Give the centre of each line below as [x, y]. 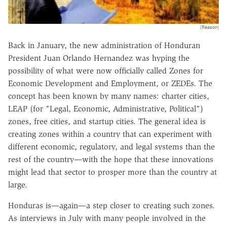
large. [18, 185]
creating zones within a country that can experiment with [110, 134]
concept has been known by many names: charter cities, [109, 96]
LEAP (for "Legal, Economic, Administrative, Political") [106, 109]
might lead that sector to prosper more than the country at [112, 172]
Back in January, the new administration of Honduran [104, 46]
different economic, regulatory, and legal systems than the [111, 147]
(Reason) [210, 27]
